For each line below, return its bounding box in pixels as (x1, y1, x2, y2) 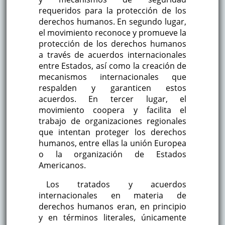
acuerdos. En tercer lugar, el (38, 93, 187, 105)
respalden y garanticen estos (38, 82, 187, 94)
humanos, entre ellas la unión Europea (38, 138, 187, 149)
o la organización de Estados (38, 149, 187, 160)
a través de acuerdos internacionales (38, 49, 187, 61)
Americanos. (38, 160, 86, 171)
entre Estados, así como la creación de (38, 60, 187, 72)
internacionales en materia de (38, 190, 187, 201)
